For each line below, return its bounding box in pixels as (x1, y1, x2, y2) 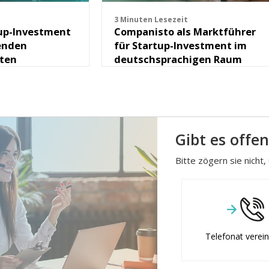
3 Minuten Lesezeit (113, 14, 188, 25)
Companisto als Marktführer (113, 25, 256, 39)
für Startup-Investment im (113, 38, 247, 53)
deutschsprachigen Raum (113, 52, 242, 67)
